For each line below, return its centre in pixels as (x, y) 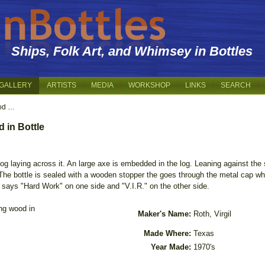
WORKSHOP (149, 85)
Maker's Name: (164, 214)
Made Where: (167, 233)
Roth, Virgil (212, 214)
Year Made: (171, 247)
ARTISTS (62, 85)
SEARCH (236, 85)
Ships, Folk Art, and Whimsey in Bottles (132, 51)
